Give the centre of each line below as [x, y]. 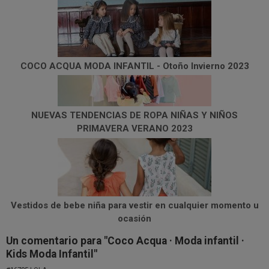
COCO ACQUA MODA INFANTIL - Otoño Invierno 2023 [134, 66]
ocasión [134, 218]
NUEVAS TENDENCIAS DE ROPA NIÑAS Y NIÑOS [134, 116]
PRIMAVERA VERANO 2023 [134, 129]
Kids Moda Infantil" [52, 254]
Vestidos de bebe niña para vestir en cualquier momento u [134, 205]
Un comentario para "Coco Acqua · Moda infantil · [125, 240]
